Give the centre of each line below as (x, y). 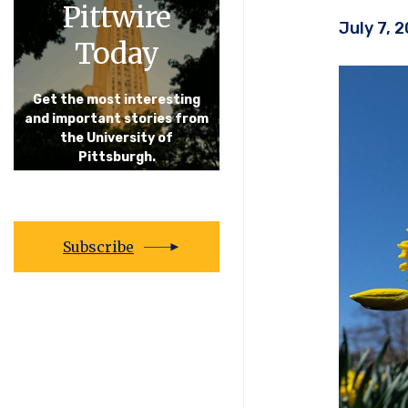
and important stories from (117, 118)
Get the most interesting (117, 99)
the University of (117, 138)
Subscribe (98, 246)
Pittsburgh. (117, 157)
